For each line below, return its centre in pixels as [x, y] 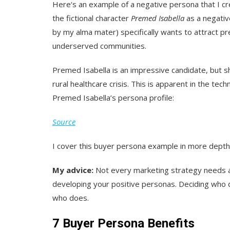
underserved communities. [99, 45]
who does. [71, 197]
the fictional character [92, 18]
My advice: [73, 170]
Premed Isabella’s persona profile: [113, 97]
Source [64, 121]
